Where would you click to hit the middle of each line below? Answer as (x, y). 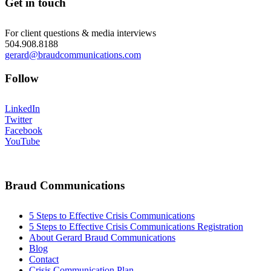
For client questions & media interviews (80, 33)
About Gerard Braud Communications (102, 237)
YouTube (22, 141)
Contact (44, 259)
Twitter (18, 119)
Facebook (24, 130)
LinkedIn (22, 108)
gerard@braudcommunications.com (73, 55)
